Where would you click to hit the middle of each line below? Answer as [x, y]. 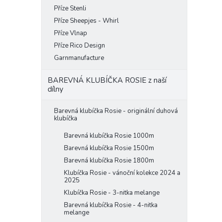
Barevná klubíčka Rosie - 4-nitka [111, 205]
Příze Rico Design [80, 46]
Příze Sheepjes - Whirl [86, 21]
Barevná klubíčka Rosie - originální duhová [116, 111]
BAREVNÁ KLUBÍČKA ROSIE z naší [107, 80]
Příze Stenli [70, 8]
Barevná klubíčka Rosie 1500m [109, 148]
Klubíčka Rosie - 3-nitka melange [112, 193]
